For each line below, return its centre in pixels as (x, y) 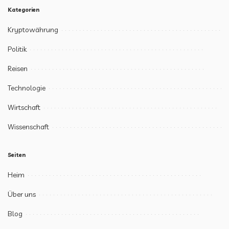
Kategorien (24, 10)
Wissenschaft (28, 127)
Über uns (22, 194)
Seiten (17, 155)
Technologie (27, 88)
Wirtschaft (24, 108)
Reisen (18, 69)
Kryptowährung (33, 30)
